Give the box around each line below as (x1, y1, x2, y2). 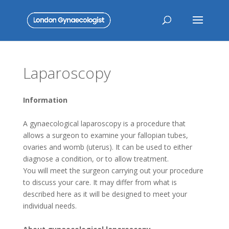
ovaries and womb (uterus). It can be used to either (22, 142, 192, 152)
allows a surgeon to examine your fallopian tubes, (22, 130, 188, 140)
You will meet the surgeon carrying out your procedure (22, 166, 203, 175)
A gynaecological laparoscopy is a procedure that (22, 119, 186, 128)
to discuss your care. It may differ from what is (22, 177, 177, 187)
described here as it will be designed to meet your (22, 189, 187, 199)
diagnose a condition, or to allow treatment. (22, 154, 169, 164)
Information (22, 95, 67, 105)
